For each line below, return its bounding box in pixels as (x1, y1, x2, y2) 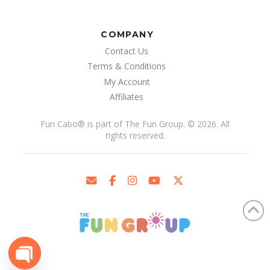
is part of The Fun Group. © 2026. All (85, 118, 230, 130)
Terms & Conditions (87, 60, 166, 72)
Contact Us (105, 45, 149, 57)
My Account (103, 75, 150, 87)
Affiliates (110, 90, 144, 102)
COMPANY (101, 29, 154, 40)
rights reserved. (105, 129, 165, 141)
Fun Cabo (40, 118, 78, 130)
